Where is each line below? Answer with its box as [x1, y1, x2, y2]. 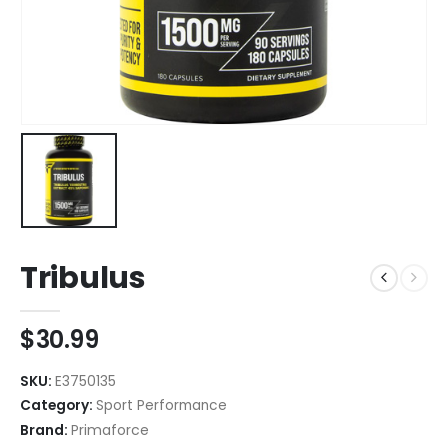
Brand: [20, 420, 71, 441]
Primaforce [71, 420, 149, 441]
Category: [20, 396, 96, 416]
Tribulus [20, 257, 146, 300]
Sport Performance [96, 396, 227, 416]
